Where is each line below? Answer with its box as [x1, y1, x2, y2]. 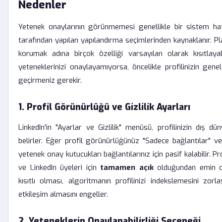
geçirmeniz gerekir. [18, 75, 82, 85]
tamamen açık [100, 163, 154, 172]
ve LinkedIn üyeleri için [18, 163, 101, 172]
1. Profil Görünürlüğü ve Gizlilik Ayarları [18, 101, 190, 113]
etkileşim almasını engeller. [18, 189, 108, 199]
